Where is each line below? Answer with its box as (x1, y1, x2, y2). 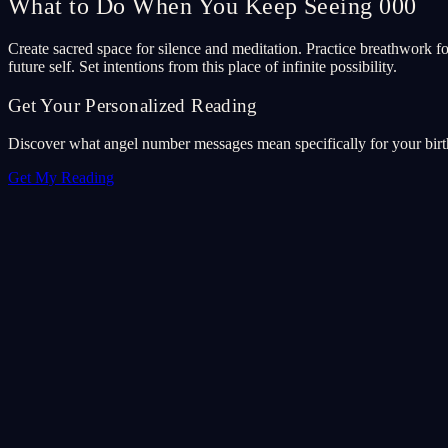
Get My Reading (8, 169, 114, 187)
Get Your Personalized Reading (8, 94, 258, 116)
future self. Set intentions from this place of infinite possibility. (8, 58, 397, 75)
